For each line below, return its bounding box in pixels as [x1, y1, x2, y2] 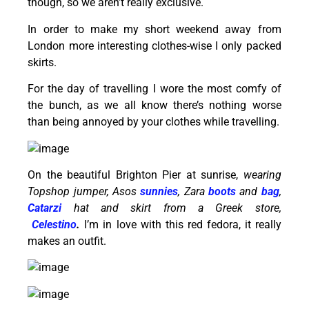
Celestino [32, 217, 77, 231]
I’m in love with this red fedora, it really [84, 217, 281, 231]
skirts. [28, 55, 57, 69]
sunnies [140, 184, 179, 198]
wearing [243, 168, 281, 181]
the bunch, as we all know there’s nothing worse [28, 99, 281, 112]
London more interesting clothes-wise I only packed [28, 39, 281, 52]
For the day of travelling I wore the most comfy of [28, 82, 281, 96]
